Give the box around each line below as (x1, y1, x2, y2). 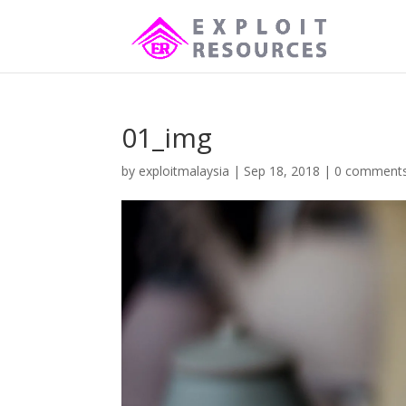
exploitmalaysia (139, 162, 230, 179)
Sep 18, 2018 (244, 162, 321, 179)
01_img (121, 119, 213, 156)
